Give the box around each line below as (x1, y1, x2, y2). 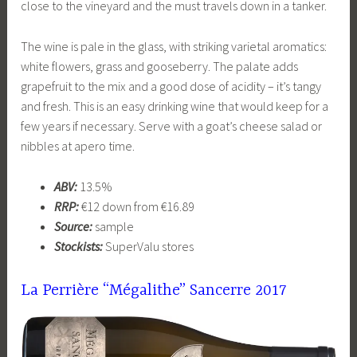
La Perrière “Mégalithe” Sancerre (21, 281, 252, 300)
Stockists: (53, 237, 103, 254)
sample (92, 218, 134, 234)
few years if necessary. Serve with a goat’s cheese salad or (21, 118, 323, 135)
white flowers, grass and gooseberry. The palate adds (21, 58, 299, 75)
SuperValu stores (102, 237, 194, 254)
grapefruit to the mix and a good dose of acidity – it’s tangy (21, 78, 322, 95)
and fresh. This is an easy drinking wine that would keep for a (21, 98, 329, 115)
